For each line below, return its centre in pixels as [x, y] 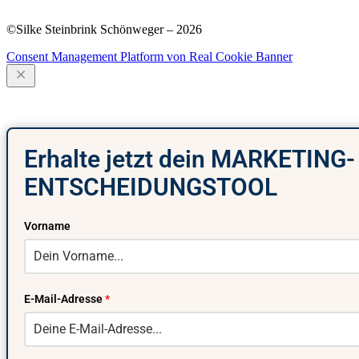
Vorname [47, 226]
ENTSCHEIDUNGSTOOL [151, 187]
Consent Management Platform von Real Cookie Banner [149, 56]
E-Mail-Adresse [63, 298]
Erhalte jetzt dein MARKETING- [190, 159]
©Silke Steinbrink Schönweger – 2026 [104, 29]
